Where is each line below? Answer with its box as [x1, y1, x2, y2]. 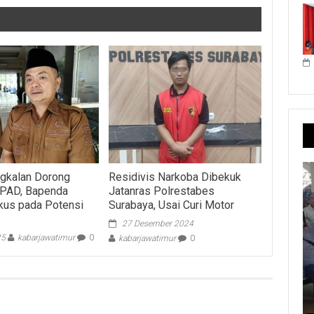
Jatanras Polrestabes [108, 184, 214, 198]
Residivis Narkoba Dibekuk [108, 170, 241, 184]
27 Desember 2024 [121, 218, 193, 228]
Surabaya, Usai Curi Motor [108, 198, 234, 212]
